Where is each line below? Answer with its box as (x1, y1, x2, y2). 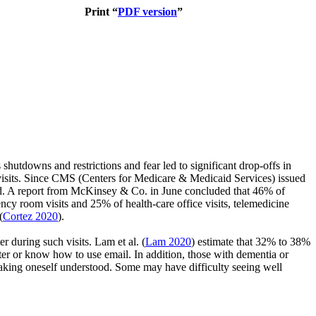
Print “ (85, 6, 118, 18)
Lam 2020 (145, 235, 191, 248)
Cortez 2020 (3, 209, 58, 222)
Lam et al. (95, 235, 142, 248)
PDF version (118, 6, 177, 18)
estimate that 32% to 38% (197, 235, 310, 248)
